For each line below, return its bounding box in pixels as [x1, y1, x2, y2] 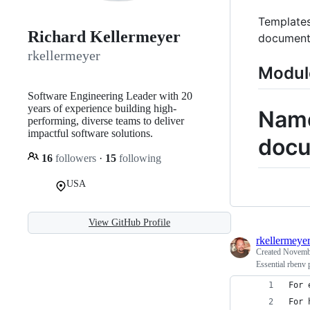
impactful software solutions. [28, 127, 153, 139]
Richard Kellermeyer [28, 28, 181, 46]
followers [53, 152, 99, 164]
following [116, 152, 161, 164]
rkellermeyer [28, 48, 100, 64]
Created [256, 247, 283, 257]
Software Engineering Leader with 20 [28, 89, 192, 102]
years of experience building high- [28, 102, 176, 114]
